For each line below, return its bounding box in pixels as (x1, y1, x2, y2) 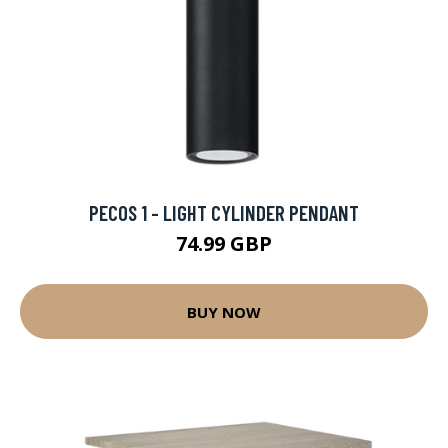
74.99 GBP (176, 230, 272, 257)
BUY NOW (187, 301, 261, 322)
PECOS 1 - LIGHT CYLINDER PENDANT (89, 200, 359, 225)
